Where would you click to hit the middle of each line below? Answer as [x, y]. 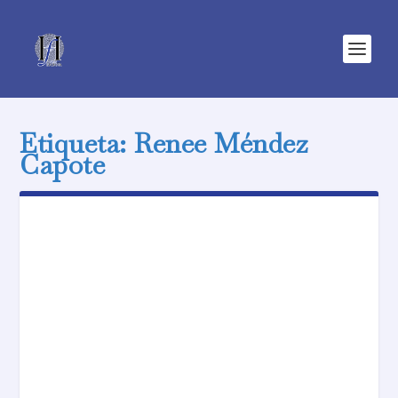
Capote [63, 165]
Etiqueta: [77, 143]
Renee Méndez [222, 143]
